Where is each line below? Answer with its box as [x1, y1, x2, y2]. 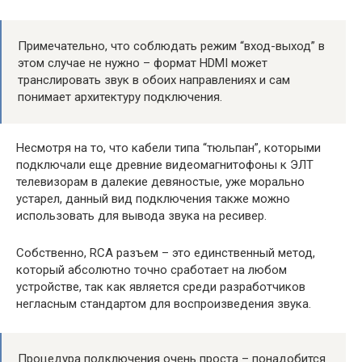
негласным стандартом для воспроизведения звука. [16, 296, 311, 311]
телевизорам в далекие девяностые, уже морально [16, 174, 305, 189]
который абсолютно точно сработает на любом [16, 262, 287, 277]
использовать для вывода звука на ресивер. [16, 208, 267, 223]
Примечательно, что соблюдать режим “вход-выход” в [18, 38, 325, 53]
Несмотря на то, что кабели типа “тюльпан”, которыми [16, 140, 321, 155]
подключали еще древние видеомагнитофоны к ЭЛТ [16, 157, 314, 172]
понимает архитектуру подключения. [18, 89, 222, 104]
